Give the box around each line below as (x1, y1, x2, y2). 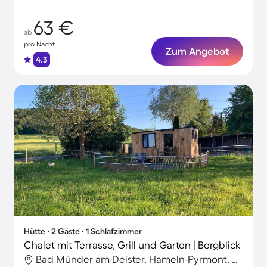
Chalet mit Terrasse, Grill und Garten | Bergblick (24, 239, 241, 250)
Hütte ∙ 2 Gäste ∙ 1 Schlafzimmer (24, 226, 142, 236)
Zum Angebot (166, 45, 229, 57)
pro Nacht (24, 40, 55, 48)
